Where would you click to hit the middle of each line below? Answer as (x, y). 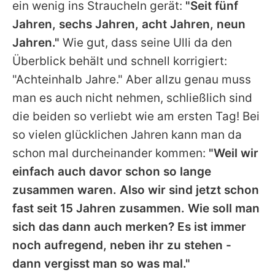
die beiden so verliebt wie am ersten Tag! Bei (136, 116)
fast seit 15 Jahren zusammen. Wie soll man (136, 208)
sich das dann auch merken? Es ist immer (129, 227)
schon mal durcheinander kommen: (110, 153)
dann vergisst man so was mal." (101, 263)
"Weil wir (234, 153)
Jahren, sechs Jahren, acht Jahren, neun (129, 24)
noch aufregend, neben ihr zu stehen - (122, 245)
